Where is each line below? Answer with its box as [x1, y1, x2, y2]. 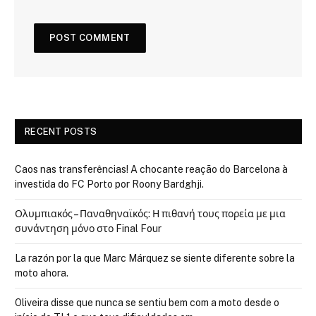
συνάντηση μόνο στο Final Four [15, 222, 162, 234]
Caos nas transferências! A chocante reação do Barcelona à [15, 163, 288, 175]
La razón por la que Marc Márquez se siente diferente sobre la [15, 252, 295, 264]
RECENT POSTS [25, 126, 97, 137]
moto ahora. [15, 267, 68, 279]
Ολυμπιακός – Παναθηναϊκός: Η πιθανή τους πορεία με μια [15, 207, 286, 219]
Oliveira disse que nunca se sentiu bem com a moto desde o [15, 296, 279, 308]
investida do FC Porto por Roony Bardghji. [15, 178, 204, 190]
